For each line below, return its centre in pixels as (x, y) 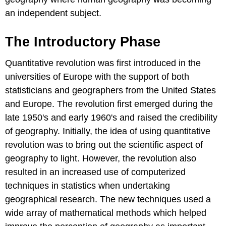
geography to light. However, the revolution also (101, 159)
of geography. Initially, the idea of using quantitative (108, 131)
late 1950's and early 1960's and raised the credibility (111, 118)
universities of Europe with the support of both (97, 77)
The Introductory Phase (83, 42)
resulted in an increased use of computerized (95, 172)
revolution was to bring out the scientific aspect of (104, 145)
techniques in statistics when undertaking (88, 186)
